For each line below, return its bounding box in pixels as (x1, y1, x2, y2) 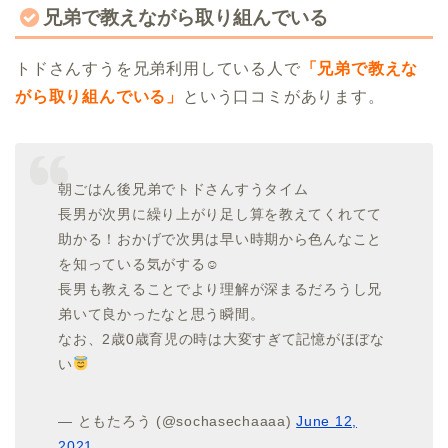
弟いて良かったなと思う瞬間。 (58, 306, 265, 323)
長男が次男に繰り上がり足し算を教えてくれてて (58, 206, 383, 223)
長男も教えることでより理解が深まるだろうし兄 (58, 281, 383, 298)
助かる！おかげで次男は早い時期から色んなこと (58, 231, 383, 248)
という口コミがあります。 (183, 87, 385, 105)
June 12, (296, 413, 357, 430)
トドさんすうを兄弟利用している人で (15, 59, 301, 77)
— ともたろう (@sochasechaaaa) (58, 413, 297, 430)
